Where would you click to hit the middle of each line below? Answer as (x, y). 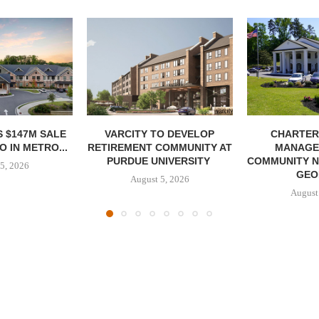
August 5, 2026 (159, 179)
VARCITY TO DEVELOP (160, 134)
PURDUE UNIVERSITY (159, 161)
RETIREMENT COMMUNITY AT (159, 147)
